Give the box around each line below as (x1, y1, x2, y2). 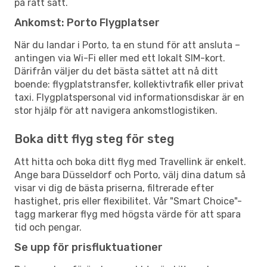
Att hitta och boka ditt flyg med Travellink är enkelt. (14, 156, 246, 167)
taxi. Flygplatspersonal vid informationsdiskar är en (14, 91, 244, 103)
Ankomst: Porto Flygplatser (14, 15, 160, 29)
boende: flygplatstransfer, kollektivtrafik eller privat (14, 78, 244, 90)
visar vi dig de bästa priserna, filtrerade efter (14, 182, 214, 194)
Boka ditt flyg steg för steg (14, 131, 174, 146)
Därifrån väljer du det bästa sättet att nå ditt (14, 65, 218, 77)
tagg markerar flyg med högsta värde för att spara (14, 208, 241, 220)
